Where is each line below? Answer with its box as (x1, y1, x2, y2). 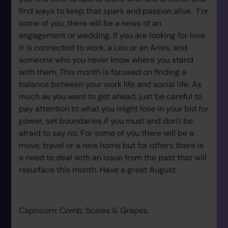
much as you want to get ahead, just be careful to (19, 91, 202, 102)
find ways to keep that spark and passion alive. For (19, 6, 209, 16)
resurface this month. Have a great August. (19, 164, 177, 175)
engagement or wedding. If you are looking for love (19, 30, 205, 41)
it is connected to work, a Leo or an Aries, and (19, 42, 187, 53)
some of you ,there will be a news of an (19, 18, 161, 28)
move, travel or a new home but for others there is (19, 140, 204, 151)
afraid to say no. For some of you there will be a (19, 128, 194, 138)
